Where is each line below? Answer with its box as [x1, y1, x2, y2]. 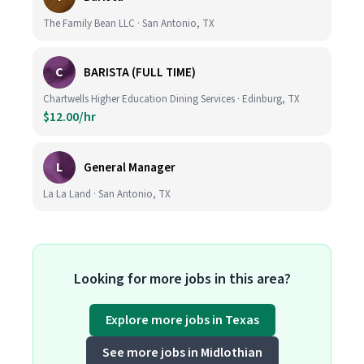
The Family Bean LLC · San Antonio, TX [43, 16, 214, 31]
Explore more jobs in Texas [105, 311, 259, 329]
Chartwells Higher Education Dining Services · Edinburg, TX [43, 92, 300, 106]
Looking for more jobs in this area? [73, 269, 291, 289]
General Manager [84, 158, 175, 176]
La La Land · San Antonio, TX [43, 187, 171, 201]
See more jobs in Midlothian [102, 344, 262, 362]
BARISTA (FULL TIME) [84, 63, 196, 81]
